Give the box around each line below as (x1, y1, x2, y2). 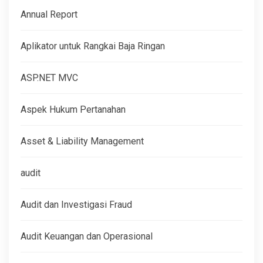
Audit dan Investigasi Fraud (21, 198, 132, 210)
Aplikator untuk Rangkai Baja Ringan (21, 40, 165, 52)
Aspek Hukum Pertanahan (21, 103, 126, 115)
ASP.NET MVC (21, 72, 78, 83)
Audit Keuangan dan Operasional (21, 230, 153, 242)
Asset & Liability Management (21, 135, 144, 147)
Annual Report (21, 8, 77, 20)
